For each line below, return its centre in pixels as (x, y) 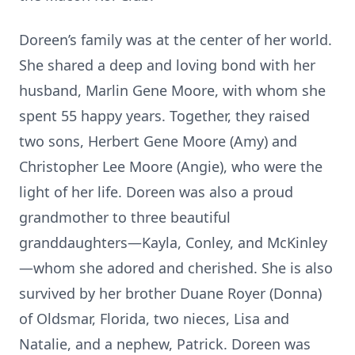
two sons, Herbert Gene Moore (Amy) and (158, 141)
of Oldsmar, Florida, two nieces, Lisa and (154, 319)
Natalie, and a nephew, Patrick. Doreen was (165, 344)
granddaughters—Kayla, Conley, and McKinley (173, 242)
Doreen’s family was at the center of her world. (176, 40)
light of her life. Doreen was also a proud (156, 192)
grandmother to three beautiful (125, 217)
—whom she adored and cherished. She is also (176, 268)
